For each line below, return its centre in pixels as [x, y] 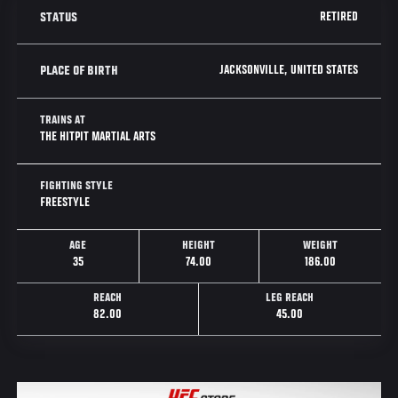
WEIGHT [320, 246]
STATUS [59, 17]
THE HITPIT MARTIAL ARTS [98, 137]
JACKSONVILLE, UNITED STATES [288, 70]
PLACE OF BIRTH [80, 71]
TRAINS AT [63, 121]
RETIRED [338, 17]
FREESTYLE [65, 203]
